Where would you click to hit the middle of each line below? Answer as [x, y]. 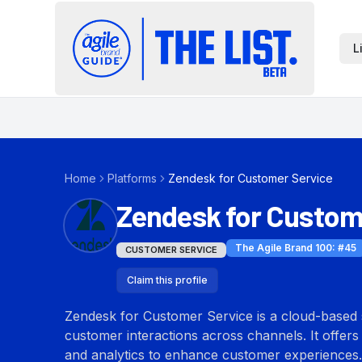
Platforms [132, 178]
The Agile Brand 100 [284, 248]
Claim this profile [167, 280]
